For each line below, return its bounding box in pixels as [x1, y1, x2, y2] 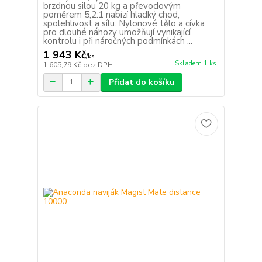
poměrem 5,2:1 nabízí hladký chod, [43, 8, 180, 20]
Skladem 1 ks [174, 58, 216, 68]
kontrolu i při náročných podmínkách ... [43, 35, 192, 47]
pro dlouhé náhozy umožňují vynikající [43, 26, 191, 38]
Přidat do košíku [108, 76, 174, 88]
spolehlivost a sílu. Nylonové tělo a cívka [43, 17, 205, 29]
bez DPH [82, 60, 113, 70]
